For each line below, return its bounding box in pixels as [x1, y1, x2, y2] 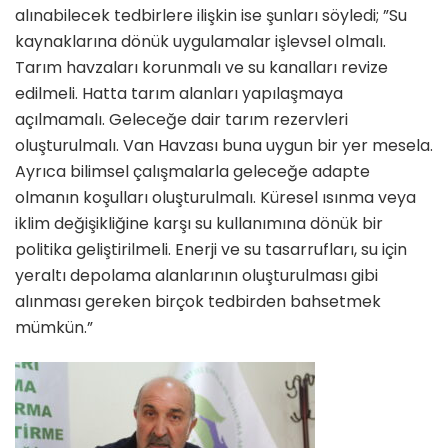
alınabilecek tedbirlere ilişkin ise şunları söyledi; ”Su [15, 4, 407, 28]
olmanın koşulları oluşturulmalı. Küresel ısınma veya [15, 186, 416, 210]
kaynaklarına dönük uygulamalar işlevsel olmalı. [15, 30, 386, 54]
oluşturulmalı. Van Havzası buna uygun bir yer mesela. [15, 134, 433, 158]
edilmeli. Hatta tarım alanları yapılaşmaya [15, 82, 343, 106]
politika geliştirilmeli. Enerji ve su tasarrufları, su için [15, 238, 407, 262]
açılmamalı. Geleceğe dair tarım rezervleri [15, 108, 348, 132]
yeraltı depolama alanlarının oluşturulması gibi [15, 264, 378, 288]
